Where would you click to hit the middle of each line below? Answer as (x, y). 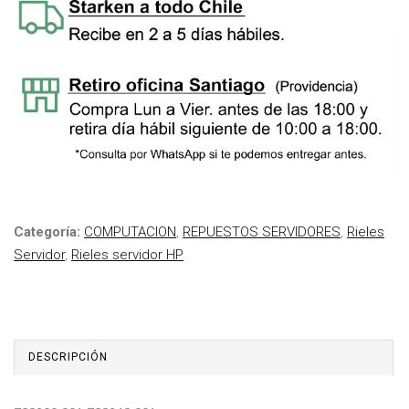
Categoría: (49, 232)
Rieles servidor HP (127, 255)
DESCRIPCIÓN (68, 357)
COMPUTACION (130, 232)
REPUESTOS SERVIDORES (262, 232)
